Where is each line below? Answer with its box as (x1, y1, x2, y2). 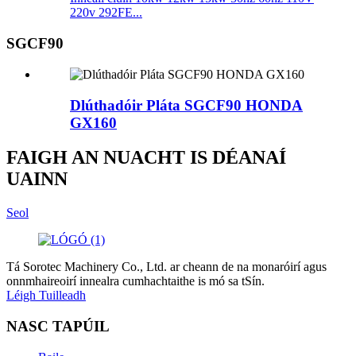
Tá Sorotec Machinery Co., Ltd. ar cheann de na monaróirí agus (6, 260, 327, 274)
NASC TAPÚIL (6, 318, 110, 335)
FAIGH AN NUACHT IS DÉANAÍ (6, 147, 286, 168)
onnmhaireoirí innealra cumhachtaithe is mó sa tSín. (6, 274, 265, 288)
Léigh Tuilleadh (6, 288, 86, 303)
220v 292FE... (70, 6, 142, 20)
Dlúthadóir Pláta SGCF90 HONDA (70, 96, 303, 114)
